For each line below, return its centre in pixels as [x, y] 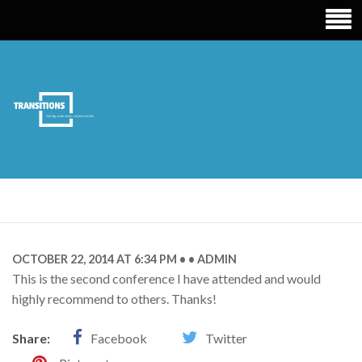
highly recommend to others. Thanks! [114, 299]
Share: [31, 338]
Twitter [226, 338]
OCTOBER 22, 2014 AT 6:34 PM [95, 259]
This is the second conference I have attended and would [166, 278]
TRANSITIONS [109, 114]
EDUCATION [96, 133]
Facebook [119, 338]
